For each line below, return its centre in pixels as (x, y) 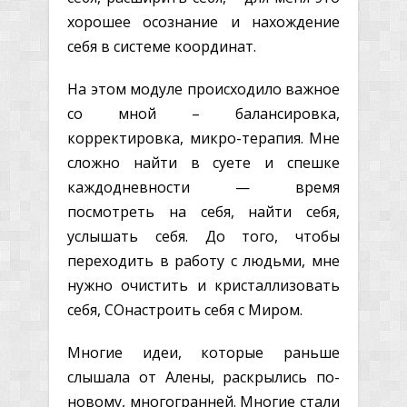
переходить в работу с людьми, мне (203, 260)
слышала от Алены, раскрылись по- (203, 377)
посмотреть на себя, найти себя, (203, 211)
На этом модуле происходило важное (203, 89)
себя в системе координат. (162, 46)
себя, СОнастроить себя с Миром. (185, 309)
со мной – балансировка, (203, 113)
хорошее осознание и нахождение (203, 21)
